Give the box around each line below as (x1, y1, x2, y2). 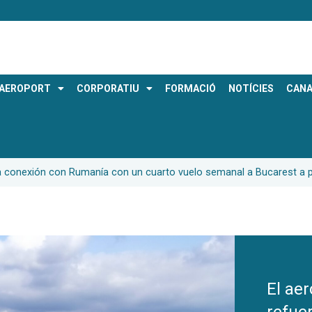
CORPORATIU (77, 83, 140, 95)
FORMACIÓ (165, 83, 217, 95)
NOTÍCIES (228, 83, 274, 95)
